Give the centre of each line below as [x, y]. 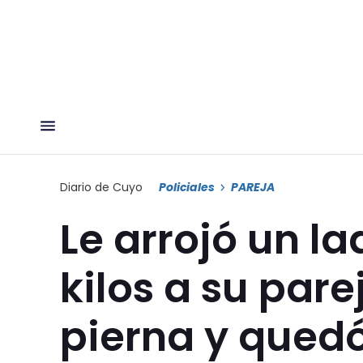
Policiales [187, 187]
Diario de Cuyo [101, 187]
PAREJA [253, 187]
